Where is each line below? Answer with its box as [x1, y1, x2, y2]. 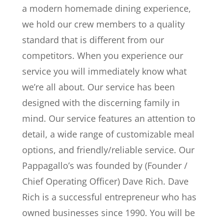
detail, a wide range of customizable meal [22, 128, 194, 140]
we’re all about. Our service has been [22, 81, 175, 93]
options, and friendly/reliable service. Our [22, 144, 194, 156]
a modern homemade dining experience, [22, 2, 191, 14]
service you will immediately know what [22, 65, 187, 77]
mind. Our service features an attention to [22, 112, 195, 124]
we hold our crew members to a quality [22, 18, 185, 30]
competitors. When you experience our [22, 50, 183, 61]
